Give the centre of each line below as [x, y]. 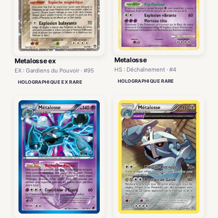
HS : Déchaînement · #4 [145, 69]
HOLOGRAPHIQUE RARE [146, 81]
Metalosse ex [35, 61]
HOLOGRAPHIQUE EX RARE [50, 82]
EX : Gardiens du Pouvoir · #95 [54, 70]
